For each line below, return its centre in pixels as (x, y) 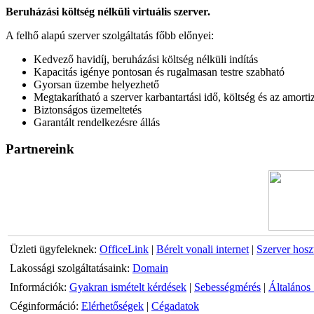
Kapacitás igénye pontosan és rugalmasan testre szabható (159, 71)
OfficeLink (124, 250)
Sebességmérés (227, 287)
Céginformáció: (46, 306)
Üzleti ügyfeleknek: (55, 250)
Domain (150, 268)
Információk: (40, 287)
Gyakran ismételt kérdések (128, 287)
